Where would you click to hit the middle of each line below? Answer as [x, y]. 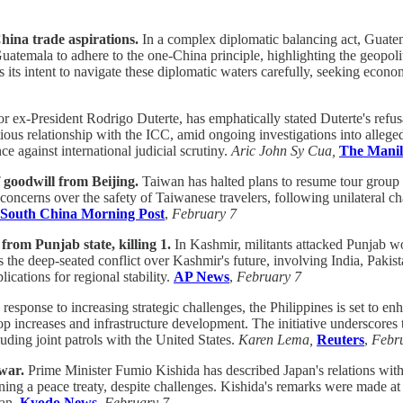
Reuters [340, 339]
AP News [201, 276]
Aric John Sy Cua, [283, 150]
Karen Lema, [276, 339]
